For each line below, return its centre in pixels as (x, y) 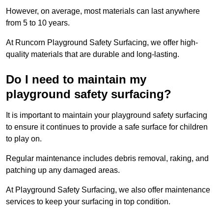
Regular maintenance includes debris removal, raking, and (107, 159)
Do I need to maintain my (76, 80)
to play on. (24, 139)
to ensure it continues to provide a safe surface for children (107, 127)
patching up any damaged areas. (63, 170)
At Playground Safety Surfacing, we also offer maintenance (108, 190)
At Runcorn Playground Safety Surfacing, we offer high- (102, 43)
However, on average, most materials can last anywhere (103, 11)
